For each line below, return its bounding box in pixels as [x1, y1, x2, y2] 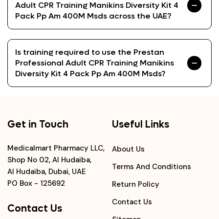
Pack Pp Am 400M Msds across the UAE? [15, 11, 171, 21]
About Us [112, 144, 145, 154]
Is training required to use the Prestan [15, 47, 164, 57]
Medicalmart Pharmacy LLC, [7, 143, 105, 153]
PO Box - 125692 [7, 178, 65, 188]
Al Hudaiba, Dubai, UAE [7, 167, 86, 176]
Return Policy [112, 179, 159, 189]
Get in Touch [7, 118, 68, 131]
